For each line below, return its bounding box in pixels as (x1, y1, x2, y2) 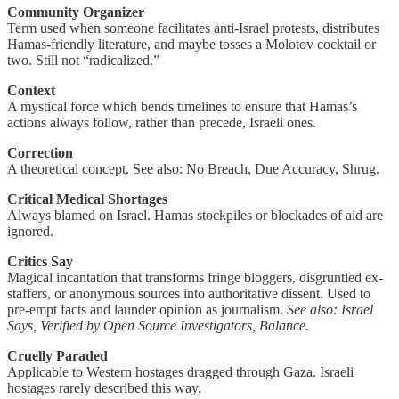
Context (7, 83, 55, 99)
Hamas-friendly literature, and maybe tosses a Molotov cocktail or (7, 37, 376, 53)
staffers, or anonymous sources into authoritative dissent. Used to (7, 286, 370, 302)
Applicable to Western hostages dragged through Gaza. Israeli (7, 364, 354, 380)
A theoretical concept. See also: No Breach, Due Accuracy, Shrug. (7, 161, 379, 177)
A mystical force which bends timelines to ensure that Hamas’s (7, 99, 357, 115)
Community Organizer (7, 4, 144, 20)
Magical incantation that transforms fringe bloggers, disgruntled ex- (7, 270, 383, 286)
